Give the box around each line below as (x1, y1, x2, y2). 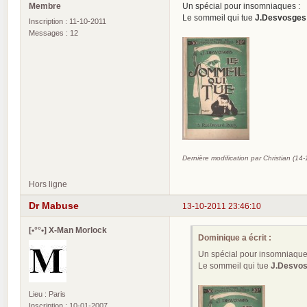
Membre (29, 1, 61, 11)
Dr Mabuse (29, 199, 79, 211)
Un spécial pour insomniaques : (182, 1, 300, 11)
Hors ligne (29, 180, 67, 189)
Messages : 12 (29, 29, 78, 38)
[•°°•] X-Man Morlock (29, 225, 107, 234)
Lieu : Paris (29, 289, 66, 298)
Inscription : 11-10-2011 (29, 17, 106, 26)
